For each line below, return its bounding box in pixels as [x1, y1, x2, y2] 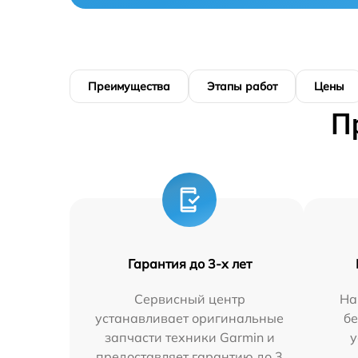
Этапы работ [207, 78, 277, 93]
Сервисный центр [133, 290, 245, 307]
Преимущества [88, 78, 170, 93]
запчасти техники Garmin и [104, 328, 275, 345]
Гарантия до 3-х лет [127, 255, 252, 272]
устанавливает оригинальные [95, 309, 284, 326]
